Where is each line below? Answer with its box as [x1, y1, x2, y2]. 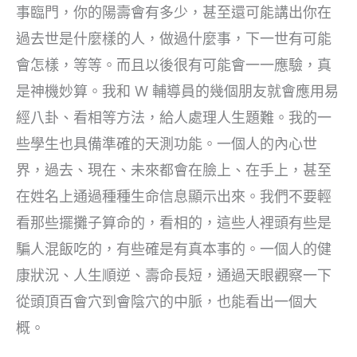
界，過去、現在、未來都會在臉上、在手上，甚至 [16, 162, 331, 179]
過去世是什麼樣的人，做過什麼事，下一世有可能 [16, 30, 331, 48]
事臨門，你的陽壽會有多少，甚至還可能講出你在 [16, 4, 331, 22]
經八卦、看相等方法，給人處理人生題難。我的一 [16, 109, 331, 127]
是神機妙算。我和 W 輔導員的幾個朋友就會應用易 [16, 83, 339, 100]
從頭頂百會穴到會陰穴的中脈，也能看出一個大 [16, 293, 317, 311]
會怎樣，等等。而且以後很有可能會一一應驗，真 [16, 57, 331, 74]
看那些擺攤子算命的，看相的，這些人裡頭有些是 [16, 214, 331, 232]
